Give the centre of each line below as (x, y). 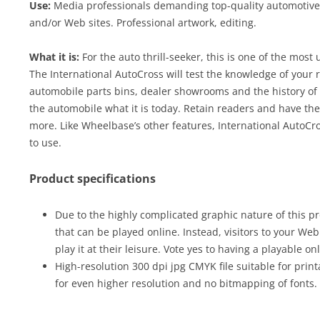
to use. (45, 142)
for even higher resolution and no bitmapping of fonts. (186, 283)
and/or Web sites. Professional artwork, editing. (142, 22)
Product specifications (92, 179)
